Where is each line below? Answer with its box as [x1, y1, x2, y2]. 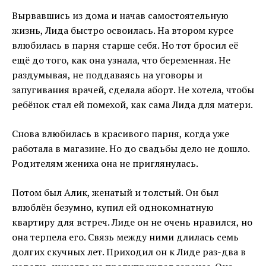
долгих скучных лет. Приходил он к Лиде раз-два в [12, 245, 246, 259]
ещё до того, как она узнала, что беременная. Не [12, 53, 230, 67]
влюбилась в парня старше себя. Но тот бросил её [12, 39, 238, 52]
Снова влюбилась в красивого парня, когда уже [12, 127, 229, 141]
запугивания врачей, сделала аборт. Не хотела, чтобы [12, 83, 254, 97]
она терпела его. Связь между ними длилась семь [12, 230, 239, 244]
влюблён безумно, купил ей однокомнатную [12, 201, 214, 214]
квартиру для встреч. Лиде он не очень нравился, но [12, 216, 252, 229]
